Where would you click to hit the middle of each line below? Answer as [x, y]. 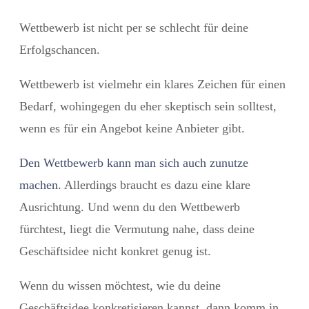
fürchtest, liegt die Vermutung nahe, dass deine [137, 229]
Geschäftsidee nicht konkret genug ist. [115, 251]
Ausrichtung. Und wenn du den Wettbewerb [130, 207]
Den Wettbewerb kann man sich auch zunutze [134, 162]
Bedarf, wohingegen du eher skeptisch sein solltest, [148, 106]
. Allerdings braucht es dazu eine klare [154, 185]
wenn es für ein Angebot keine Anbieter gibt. [132, 128]
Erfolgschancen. [61, 49]
